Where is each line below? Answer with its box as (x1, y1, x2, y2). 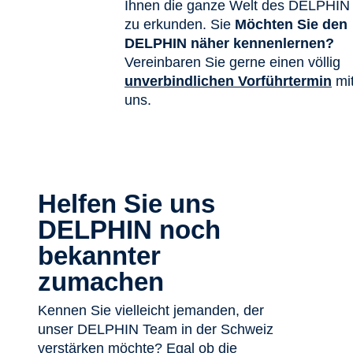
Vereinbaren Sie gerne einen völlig (124, 54, 340, 70)
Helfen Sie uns (38, 188, 215, 218)
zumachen (38, 266, 164, 296)
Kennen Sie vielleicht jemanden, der (38, 303, 264, 318)
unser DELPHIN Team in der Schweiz (38, 321, 273, 337)
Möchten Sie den (235, 16, 347, 32)
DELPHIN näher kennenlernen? (124, 35, 334, 51)
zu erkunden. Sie (124, 16, 235, 32)
